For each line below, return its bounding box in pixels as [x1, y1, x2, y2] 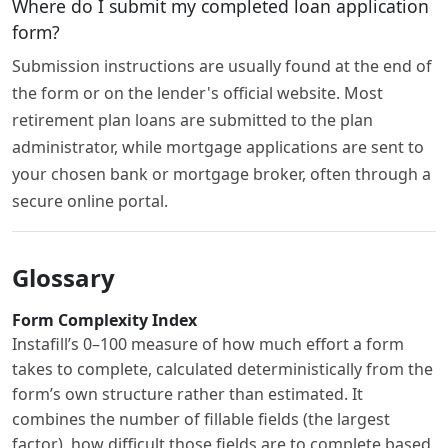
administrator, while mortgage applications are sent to [12, 136, 424, 159]
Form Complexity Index [12, 309, 197, 332]
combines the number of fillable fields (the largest [12, 408, 390, 431]
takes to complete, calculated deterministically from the [12, 358, 433, 381]
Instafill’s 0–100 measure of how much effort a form [12, 333, 404, 356]
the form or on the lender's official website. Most [12, 82, 383, 105]
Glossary [12, 261, 115, 295]
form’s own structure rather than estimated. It [12, 383, 363, 406]
